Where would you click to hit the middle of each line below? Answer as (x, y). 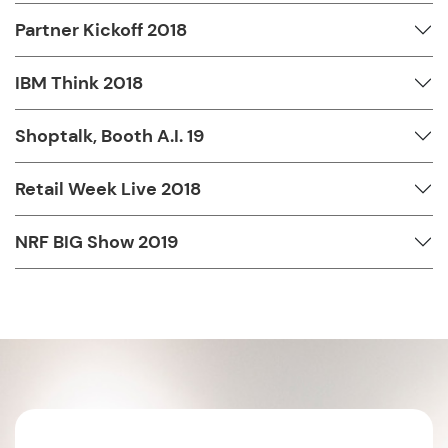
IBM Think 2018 (79, 82)
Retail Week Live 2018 (108, 188)
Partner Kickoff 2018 (101, 29)
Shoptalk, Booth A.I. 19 (109, 135)
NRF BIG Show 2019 (96, 241)
